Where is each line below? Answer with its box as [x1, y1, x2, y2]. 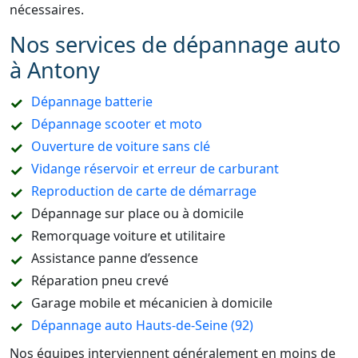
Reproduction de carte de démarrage [31, 182, 257, 200]
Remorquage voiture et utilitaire [31, 227, 225, 245]
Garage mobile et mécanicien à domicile [31, 294, 272, 312]
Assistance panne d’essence [31, 249, 198, 267]
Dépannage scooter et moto [31, 115, 202, 133]
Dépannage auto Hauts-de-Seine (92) [31, 316, 253, 334]
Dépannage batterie [31, 93, 153, 110]
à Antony [10, 55, 100, 85]
